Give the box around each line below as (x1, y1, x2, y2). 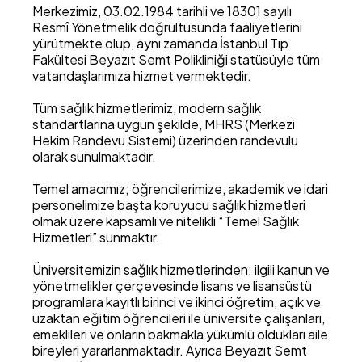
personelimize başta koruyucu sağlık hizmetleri (32, 196, 305, 213)
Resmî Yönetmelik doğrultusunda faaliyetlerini (32, 19, 302, 36)
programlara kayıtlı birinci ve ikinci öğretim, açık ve (32, 293, 321, 310)
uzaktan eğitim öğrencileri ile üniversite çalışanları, (32, 309, 325, 326)
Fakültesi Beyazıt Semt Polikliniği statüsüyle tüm (32, 51, 320, 68)
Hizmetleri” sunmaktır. (32, 229, 160, 246)
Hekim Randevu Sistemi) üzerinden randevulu (32, 132, 298, 149)
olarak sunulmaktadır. (32, 148, 156, 165)
